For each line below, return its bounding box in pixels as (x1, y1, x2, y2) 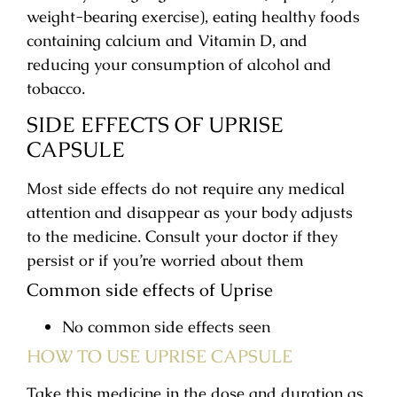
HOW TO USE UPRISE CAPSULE (27, 345, 292, 369)
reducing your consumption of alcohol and (27, 53, 331, 74)
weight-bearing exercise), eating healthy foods (27, 5, 360, 27)
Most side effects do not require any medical (27, 178, 345, 199)
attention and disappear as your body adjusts (27, 202, 353, 223)
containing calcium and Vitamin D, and (27, 29, 307, 51)
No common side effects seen (62, 316, 270, 338)
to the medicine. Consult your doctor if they (27, 226, 338, 247)
